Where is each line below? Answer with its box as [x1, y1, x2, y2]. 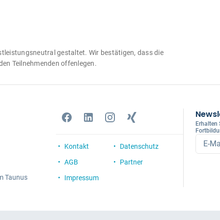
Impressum [64, 174, 99, 182]
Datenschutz [120, 142, 159, 150]
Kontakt [64, 142, 89, 150]
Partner [120, 158, 143, 166]
